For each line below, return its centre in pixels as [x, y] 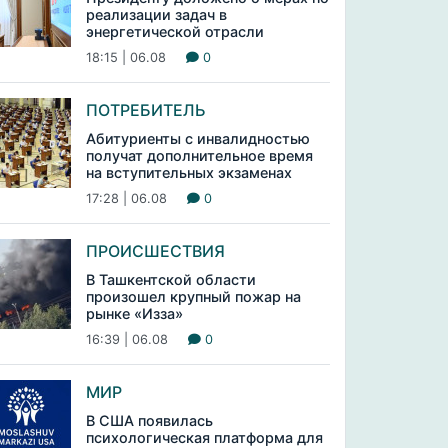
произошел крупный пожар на [193, 296]
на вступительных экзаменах [188, 172]
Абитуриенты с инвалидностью [197, 138]
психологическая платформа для [204, 437]
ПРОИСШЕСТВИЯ [155, 251]
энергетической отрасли [174, 31]
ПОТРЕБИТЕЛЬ [145, 110]
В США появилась [149, 420]
